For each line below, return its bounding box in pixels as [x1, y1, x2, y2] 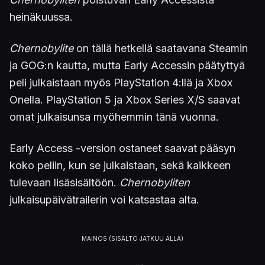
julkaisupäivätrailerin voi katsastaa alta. [9, 193, 199, 206]
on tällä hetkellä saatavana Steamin [73, 41, 248, 54]
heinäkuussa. [9, 10, 73, 23]
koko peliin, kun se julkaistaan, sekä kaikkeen [9, 159, 231, 172]
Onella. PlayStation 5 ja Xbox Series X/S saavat [9, 93, 240, 106]
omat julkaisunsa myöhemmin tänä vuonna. [9, 110, 219, 123]
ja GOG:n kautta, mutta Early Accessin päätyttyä [9, 59, 245, 72]
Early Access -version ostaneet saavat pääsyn [9, 141, 235, 154]
